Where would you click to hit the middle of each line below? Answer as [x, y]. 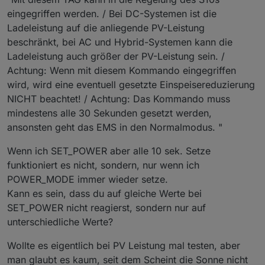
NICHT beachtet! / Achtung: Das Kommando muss [119, 99]
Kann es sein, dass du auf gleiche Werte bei [104, 194]
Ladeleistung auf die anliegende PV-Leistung [106, 28]
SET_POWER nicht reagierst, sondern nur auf [106, 208]
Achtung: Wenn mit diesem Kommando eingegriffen [122, 71]
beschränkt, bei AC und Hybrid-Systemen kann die [120, 42]
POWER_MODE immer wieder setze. [88, 180]
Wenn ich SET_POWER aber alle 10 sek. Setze [109, 151]
